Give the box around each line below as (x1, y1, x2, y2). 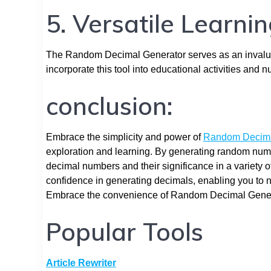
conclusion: (46, 90, 172, 121)
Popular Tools (46, 216, 203, 247)
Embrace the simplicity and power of (46, 131, 203, 142)
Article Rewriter (46, 257, 116, 268)
